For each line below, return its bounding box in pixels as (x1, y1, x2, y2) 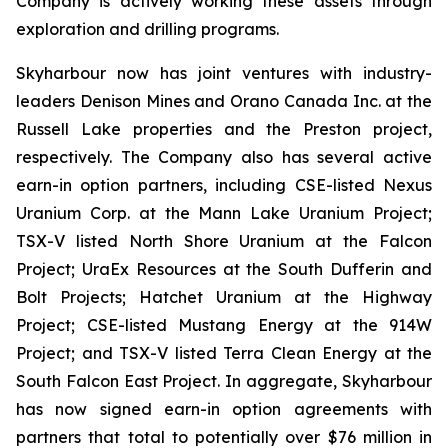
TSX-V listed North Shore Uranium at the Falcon (16, 231, 432, 251)
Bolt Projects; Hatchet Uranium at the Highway (16, 287, 432, 307)
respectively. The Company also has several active (16, 147, 432, 167)
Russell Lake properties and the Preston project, (16, 119, 432, 139)
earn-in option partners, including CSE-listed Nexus (16, 175, 432, 195)
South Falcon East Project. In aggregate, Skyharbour (16, 371, 432, 391)
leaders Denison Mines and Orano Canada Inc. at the (16, 91, 432, 111)
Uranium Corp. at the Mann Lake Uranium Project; (16, 203, 432, 223)
